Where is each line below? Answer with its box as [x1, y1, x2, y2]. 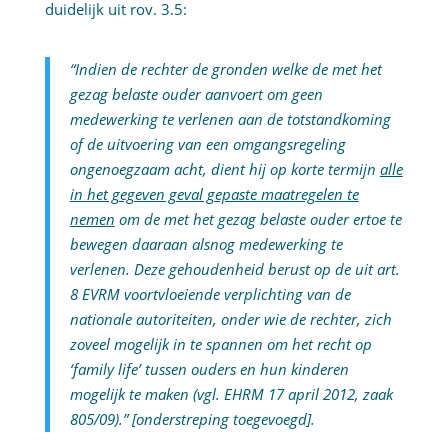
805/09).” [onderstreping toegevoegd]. [69, 409, 315, 430]
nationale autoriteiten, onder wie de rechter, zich [69, 309, 392, 330]
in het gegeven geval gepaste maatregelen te [69, 184, 359, 205]
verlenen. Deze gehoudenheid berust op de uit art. [69, 259, 400, 280]
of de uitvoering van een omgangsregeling [69, 134, 346, 155]
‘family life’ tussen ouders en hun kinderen [69, 359, 349, 380]
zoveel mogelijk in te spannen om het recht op [69, 334, 372, 355]
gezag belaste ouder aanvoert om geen [69, 84, 323, 105]
